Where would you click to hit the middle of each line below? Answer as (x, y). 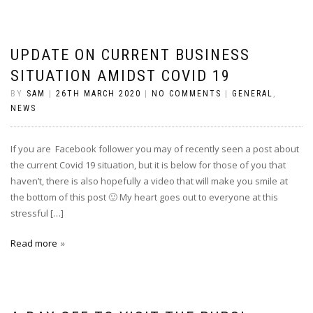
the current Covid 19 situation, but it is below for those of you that (148, 165)
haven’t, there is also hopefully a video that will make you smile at (149, 181)
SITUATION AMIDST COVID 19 (121, 76)
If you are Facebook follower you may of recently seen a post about (155, 149)
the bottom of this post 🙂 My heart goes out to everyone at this (144, 197)
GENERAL (253, 94)
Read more (34, 243)
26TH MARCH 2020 (99, 94)
